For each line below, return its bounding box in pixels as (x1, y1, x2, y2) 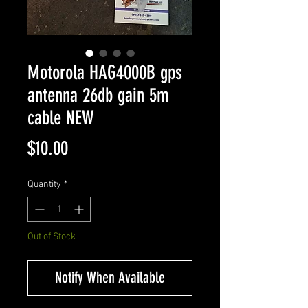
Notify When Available (55, 267, 165, 287)
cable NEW (27, 106, 94, 129)
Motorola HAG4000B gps (27, 60, 182, 84)
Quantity (27, 178, 61, 190)
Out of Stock (27, 230, 76, 243)
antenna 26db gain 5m (27, 83, 169, 107)
